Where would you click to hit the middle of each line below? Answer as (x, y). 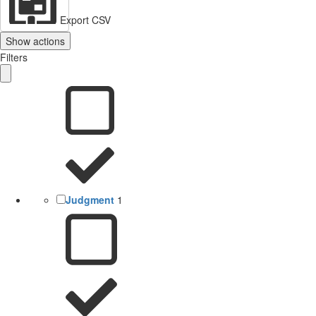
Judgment (90, 199)
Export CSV (85, 19)
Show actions (35, 41)
